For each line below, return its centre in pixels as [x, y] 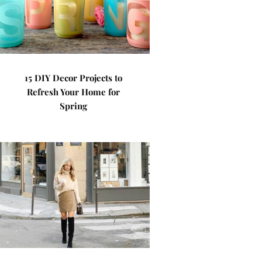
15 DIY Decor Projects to [74, 78]
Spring [74, 106]
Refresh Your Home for [74, 92]
